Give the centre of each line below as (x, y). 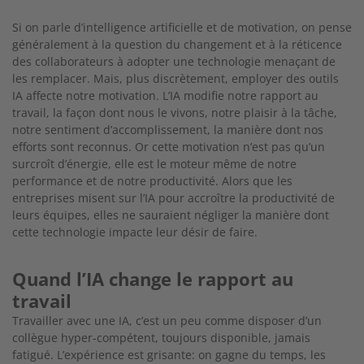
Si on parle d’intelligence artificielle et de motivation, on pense (182, 27)
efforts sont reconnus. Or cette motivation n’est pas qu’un (169, 146)
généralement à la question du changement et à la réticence (177, 44)
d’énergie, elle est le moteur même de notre (177, 163)
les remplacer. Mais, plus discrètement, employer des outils (175, 78)
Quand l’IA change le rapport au (153, 278)
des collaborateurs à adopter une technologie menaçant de (174, 61)
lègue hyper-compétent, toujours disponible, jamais (169, 337)
